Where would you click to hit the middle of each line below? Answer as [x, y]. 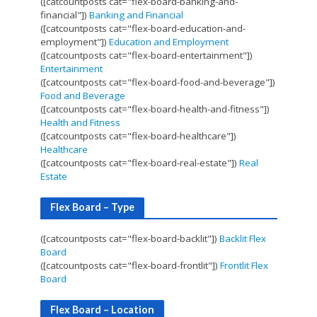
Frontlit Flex [244, 265]
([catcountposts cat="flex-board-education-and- [143, 28]
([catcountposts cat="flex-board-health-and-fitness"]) [155, 109]
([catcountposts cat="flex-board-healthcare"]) [138, 136]
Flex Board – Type [92, 207]
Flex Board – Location [102, 309]
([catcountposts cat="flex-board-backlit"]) [129, 238]
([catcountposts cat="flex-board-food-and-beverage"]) [157, 82]
